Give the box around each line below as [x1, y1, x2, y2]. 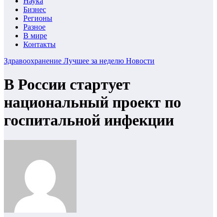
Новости [126, 57, 155, 65]
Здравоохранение [4, 57, 63, 65]
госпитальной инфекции [4, 111, 174, 129]
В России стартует [4, 76, 130, 93]
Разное [23, 23, 46, 31]
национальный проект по [4, 93, 181, 111]
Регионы [23, 14, 52, 22]
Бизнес [23, 5, 46, 14]
